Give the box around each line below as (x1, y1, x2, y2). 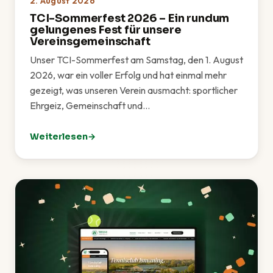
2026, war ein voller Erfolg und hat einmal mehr (30, 68, 227, 81)
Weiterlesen (30, 130, 88, 142)
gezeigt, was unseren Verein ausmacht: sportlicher (30, 83, 238, 96)
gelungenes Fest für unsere (30, 23, 182, 37)
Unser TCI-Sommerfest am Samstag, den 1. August (30, 53, 243, 66)
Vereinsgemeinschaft (30, 34, 151, 48)
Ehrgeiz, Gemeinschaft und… (30, 99, 150, 112)
